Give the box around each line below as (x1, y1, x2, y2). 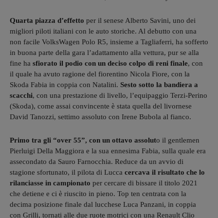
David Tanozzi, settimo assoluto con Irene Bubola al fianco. (10, 112, 191, 121)
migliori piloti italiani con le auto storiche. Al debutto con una (10, 27, 197, 35)
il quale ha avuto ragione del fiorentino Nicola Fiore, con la (10, 70, 190, 78)
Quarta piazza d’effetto (10, 16, 84, 24)
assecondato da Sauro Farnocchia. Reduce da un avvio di (10, 157, 183, 165)
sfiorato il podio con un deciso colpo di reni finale (33, 59, 188, 67)
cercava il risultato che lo (125, 168, 205, 176)
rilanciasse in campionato (10, 179, 91, 187)
